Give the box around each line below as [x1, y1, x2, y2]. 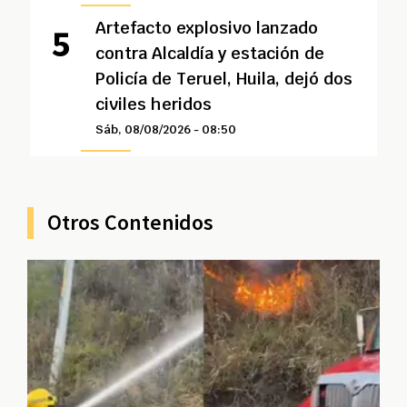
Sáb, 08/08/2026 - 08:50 [94, 122, 236, 137]
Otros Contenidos [47, 208, 213, 236]
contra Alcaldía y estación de [94, 43, 324, 64]
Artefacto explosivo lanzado [94, 17, 318, 38]
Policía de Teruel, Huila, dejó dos [94, 68, 352, 89]
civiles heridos [94, 94, 212, 114]
